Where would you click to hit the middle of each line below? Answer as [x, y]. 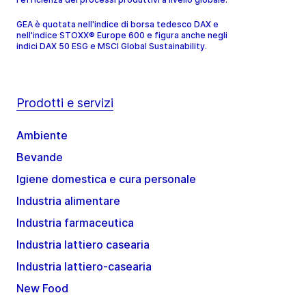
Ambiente [42, 135]
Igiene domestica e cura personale [106, 179]
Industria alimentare [68, 200]
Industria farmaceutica [75, 222]
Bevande [40, 157]
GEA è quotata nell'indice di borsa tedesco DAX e [117, 24]
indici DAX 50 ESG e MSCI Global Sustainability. [113, 46]
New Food [42, 288]
